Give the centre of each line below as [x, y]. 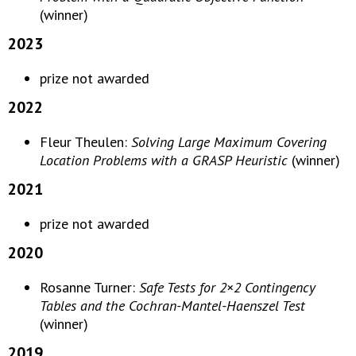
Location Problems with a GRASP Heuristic [164, 160]
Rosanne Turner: [89, 287]
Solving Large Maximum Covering [229, 142]
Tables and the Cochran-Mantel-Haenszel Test [172, 306]
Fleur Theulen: [85, 142]
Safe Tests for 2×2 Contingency [227, 287]
